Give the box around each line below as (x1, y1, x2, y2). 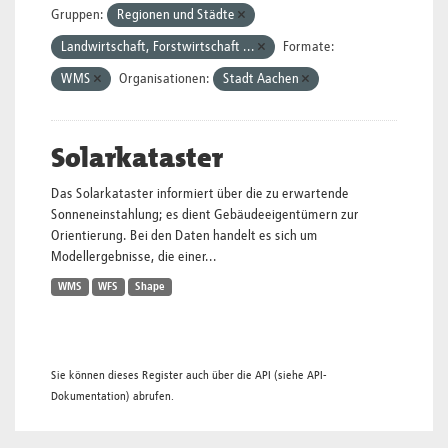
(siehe (271, 369, 307, 382)
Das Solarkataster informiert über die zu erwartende (51, 187, 349, 201)
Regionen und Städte (117, 8, 238, 22)
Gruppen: (51, 8, 104, 22)
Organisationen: (119, 72, 210, 86)
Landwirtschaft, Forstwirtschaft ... (61, 40, 258, 54)
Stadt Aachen (223, 72, 302, 86)
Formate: (283, 40, 335, 54)
